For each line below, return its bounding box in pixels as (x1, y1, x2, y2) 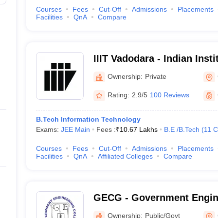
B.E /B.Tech (163, 126, 200, 133)
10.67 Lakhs (119, 126, 158, 133)
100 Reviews (149, 91, 189, 99)
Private (145, 72, 166, 80)
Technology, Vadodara (93, 66, 196, 76)
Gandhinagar (93, 205, 153, 216)
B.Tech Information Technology (36, 115, 141, 123)
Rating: (107, 91, 129, 99)
